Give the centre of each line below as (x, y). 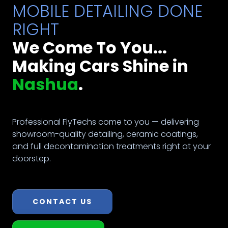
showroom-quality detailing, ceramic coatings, (105, 134)
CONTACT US (62, 201)
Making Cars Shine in (100, 66)
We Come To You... (90, 47)
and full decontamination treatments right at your (111, 146)
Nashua (45, 84)
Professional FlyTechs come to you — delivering (106, 122)
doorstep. (32, 158)
